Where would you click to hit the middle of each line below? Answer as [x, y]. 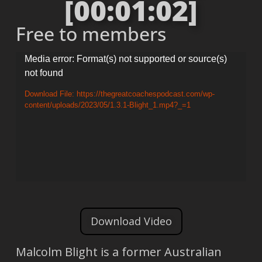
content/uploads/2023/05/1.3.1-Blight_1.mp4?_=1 [107, 105]
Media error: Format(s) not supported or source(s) [125, 58]
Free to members [91, 34]
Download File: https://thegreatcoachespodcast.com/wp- [119, 94]
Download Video [131, 221]
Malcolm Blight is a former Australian [118, 252]
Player [32, 77]
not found [44, 73]
